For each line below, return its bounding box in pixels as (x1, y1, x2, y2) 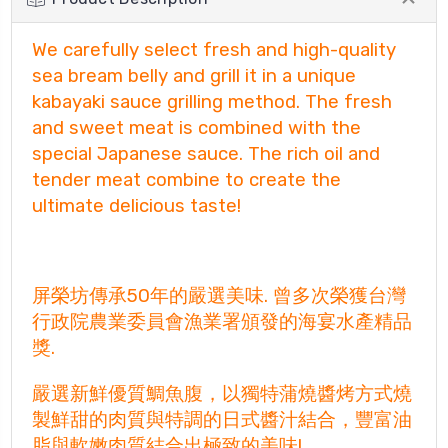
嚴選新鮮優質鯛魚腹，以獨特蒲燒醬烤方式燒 (32, 382, 412, 405)
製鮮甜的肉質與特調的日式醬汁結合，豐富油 (32, 408, 412, 431)
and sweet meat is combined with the (32, 116, 361, 139)
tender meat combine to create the (32, 168, 341, 191)
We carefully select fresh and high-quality (32, 38, 396, 61)
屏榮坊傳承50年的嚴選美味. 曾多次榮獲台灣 (32, 284, 406, 307)
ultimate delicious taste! (32, 194, 241, 217)
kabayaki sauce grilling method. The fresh (32, 90, 392, 113)
